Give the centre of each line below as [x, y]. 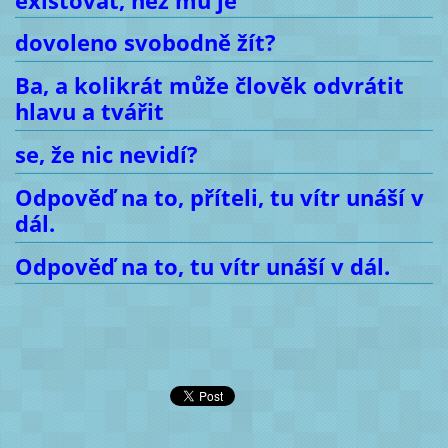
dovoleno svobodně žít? [145, 43]
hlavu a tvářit [89, 112]
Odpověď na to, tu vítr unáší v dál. [202, 266]
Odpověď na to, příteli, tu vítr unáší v [219, 197]
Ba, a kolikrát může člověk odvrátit [209, 86]
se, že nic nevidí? [106, 155]
